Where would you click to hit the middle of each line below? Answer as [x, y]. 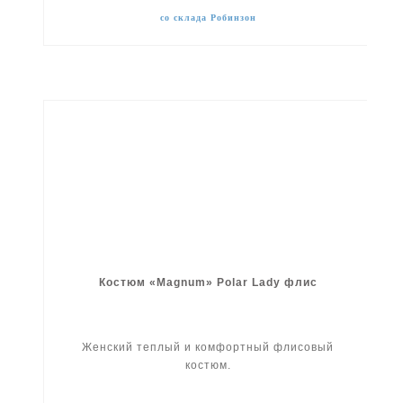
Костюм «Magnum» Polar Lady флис [208, 283]
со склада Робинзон [208, 18]
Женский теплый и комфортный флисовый [208, 348]
